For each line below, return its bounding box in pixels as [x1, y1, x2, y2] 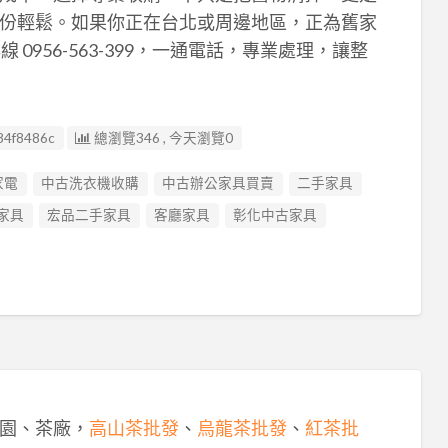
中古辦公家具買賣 [162, 175, 275, 192]
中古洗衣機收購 [41, 175, 140, 192]
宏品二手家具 [47, 206, 132, 223]
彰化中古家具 [233, 206, 318, 223]
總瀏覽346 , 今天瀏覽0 [91, 129, 234, 146]
